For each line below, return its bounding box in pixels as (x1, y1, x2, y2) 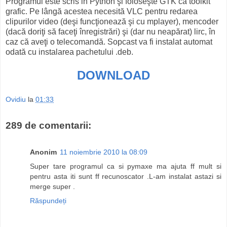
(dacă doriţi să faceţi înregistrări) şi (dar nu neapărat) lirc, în (6, 27, 215, 36)
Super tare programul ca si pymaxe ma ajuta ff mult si (30, 162, 221, 170)
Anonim (30, 147, 57, 156)
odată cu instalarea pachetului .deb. (6, 47, 133, 56)
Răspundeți (30, 196, 66, 205)
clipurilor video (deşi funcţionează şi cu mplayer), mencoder (6, 17, 218, 26)
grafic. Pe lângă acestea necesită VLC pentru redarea (6, 7, 198, 16)
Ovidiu (6, 95, 26, 104)
